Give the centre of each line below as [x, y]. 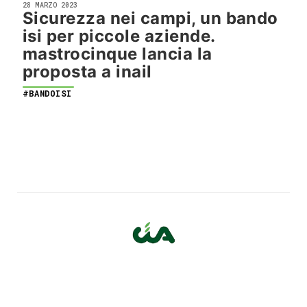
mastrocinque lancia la [118, 54]
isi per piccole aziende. [119, 36]
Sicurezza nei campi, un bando [150, 18]
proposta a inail [87, 72]
